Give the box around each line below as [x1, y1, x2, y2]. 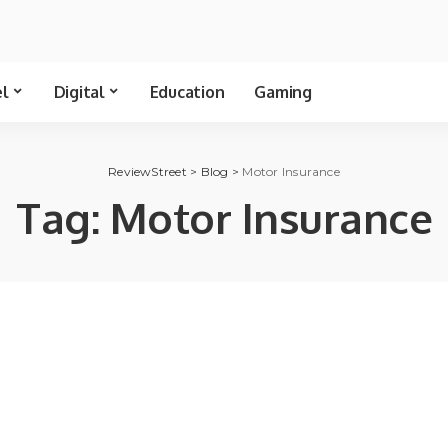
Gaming [254, 82, 312, 102]
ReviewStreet [108, 164, 187, 179]
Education [149, 82, 225, 102]
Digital [53, 82, 105, 102]
